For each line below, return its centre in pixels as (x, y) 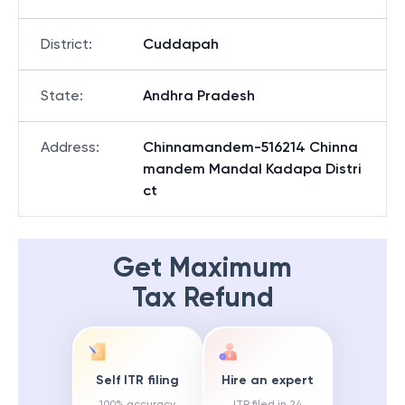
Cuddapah (181, 44)
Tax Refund (202, 297)
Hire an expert (268, 381)
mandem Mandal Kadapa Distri (252, 169)
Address (68, 147)
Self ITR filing (137, 381)
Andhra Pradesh (199, 95)
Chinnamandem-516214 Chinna (250, 147)
